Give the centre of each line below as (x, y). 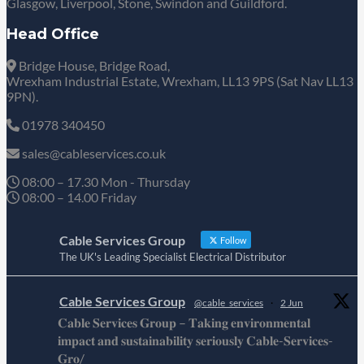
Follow (232, 240)
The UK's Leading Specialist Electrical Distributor (173, 257)
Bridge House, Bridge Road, (93, 66)
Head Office (53, 35)
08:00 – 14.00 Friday (78, 197)
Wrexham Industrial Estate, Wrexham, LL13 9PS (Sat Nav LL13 (180, 81)
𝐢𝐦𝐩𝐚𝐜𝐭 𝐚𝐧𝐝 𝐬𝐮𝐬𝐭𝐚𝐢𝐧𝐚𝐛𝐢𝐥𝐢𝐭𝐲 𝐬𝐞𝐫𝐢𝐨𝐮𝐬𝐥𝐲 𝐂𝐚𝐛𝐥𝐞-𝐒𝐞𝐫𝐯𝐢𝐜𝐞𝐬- (195, 340)
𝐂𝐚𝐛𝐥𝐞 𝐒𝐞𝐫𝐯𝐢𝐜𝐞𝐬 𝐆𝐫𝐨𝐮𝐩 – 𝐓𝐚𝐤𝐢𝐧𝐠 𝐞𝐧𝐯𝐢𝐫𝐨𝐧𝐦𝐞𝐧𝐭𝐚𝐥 (184, 323)
